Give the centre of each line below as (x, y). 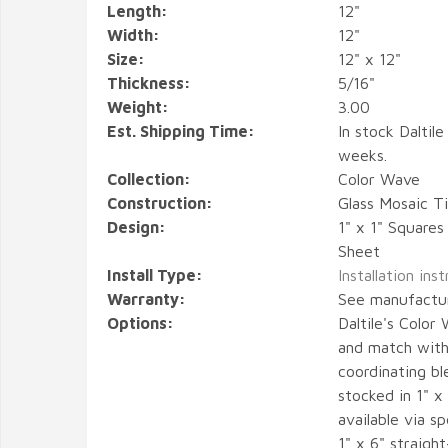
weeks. (362, 155)
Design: (136, 227)
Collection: (149, 179)
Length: (137, 11)
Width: (133, 35)
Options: (140, 323)
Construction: (160, 203)
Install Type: (155, 275)
